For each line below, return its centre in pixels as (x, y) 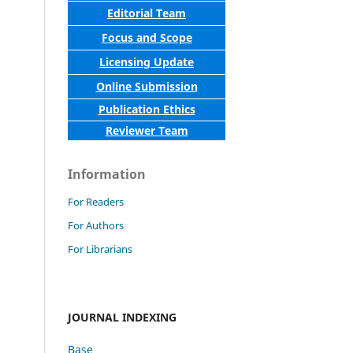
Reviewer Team (147, 130)
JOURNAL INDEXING (122, 317)
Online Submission (147, 86)
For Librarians (100, 249)
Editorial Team (147, 13)
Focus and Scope (147, 37)
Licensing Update (147, 61)
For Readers (96, 201)
